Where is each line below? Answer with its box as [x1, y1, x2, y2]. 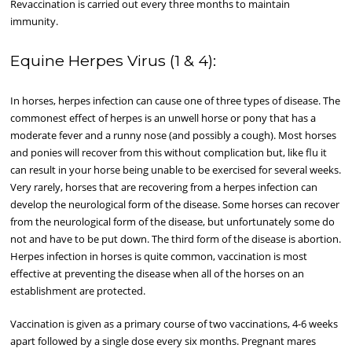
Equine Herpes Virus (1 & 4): [10, 51, 217, 71]
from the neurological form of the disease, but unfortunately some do [10, 214, 335, 229]
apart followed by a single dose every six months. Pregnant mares [10, 333, 317, 348]
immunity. [10, 14, 61, 29]
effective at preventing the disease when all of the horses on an [10, 266, 305, 281]
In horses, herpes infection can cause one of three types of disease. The [10, 93, 341, 108]
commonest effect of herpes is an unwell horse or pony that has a [10, 111, 317, 126]
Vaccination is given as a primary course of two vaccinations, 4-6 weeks [10, 316, 339, 331]
